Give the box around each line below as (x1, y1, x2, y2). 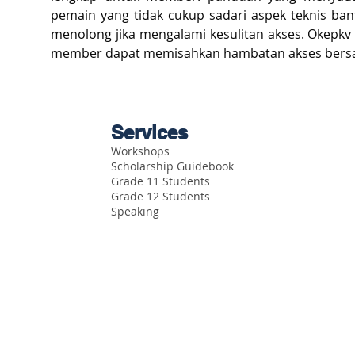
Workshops (111, 143, 170, 159)
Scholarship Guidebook (111, 158, 234, 174)
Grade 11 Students (111, 174, 210, 189)
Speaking (111, 204, 159, 219)
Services (111, 121, 188, 144)
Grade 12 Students (111, 189, 210, 204)
